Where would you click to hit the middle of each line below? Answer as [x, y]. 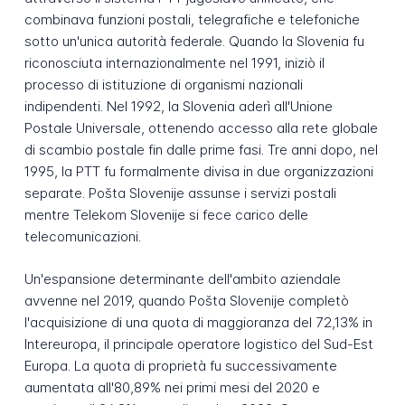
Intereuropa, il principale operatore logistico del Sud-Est [198, 344]
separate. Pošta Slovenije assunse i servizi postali [180, 193]
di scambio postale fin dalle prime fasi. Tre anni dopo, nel [201, 150]
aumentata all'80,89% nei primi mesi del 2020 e [172, 388]
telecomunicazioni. [82, 237]
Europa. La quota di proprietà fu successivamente [180, 366]
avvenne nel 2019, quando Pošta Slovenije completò [186, 301]
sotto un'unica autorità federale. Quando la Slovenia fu [194, 42]
